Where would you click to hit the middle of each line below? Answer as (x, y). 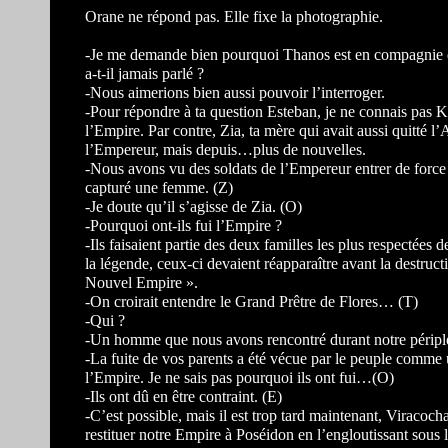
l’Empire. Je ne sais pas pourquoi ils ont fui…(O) (239, 377)
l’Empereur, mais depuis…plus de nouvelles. (225, 149)
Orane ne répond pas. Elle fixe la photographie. (234, 16)
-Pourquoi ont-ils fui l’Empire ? (183, 225)
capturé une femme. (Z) (159, 187)
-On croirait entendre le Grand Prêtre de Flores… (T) (251, 301)
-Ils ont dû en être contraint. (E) (183, 396)
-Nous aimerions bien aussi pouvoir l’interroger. (235, 92)
